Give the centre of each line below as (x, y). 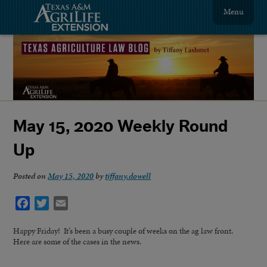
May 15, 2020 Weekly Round (121, 127)
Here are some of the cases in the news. (77, 242)
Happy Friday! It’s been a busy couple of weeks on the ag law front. (124, 231)
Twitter (63, 203)
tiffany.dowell (128, 176)
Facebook (48, 203)
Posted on (31, 176)
